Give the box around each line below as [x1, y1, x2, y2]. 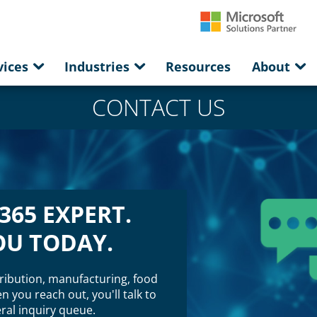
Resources [166, 58, 231, 75]
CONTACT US [92, 92, 225, 122]
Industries [64, 58, 133, 75]
